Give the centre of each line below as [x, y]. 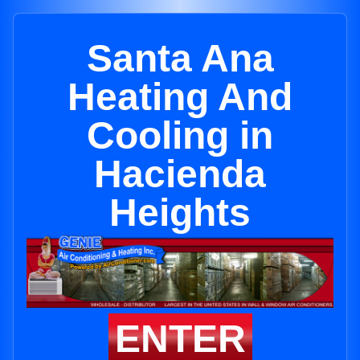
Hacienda [180, 174]
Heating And [180, 97]
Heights [180, 213]
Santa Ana [180, 58]
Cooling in [180, 135]
